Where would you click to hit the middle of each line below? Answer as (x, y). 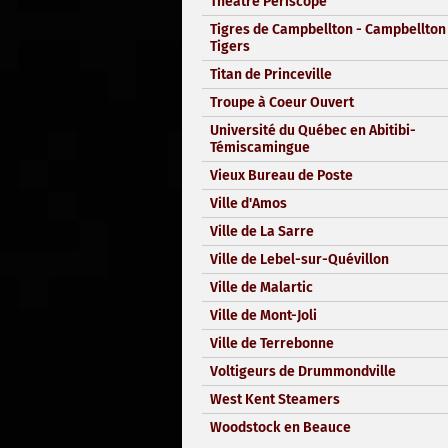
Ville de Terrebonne (272, 343)
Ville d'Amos (248, 203)
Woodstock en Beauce (280, 427)
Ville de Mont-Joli (263, 315)
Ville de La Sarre (262, 231)
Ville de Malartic (261, 287)
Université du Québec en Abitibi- (313, 130)
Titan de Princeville (271, 74)
